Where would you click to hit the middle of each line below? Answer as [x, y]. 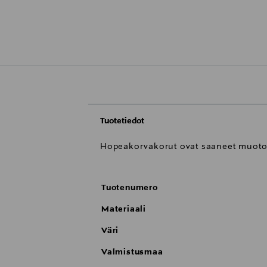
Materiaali [124, 209]
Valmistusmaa [132, 252]
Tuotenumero [130, 188]
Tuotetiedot [122, 121]
